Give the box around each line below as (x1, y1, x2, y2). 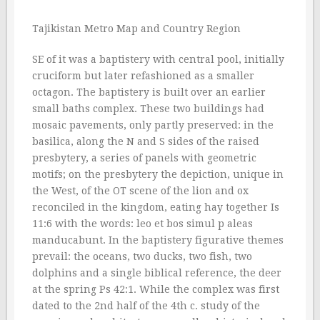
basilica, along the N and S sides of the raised (32, 136, 259, 147)
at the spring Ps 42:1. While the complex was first (32, 284, 279, 295)
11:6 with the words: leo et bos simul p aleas (32, 218, 253, 229)
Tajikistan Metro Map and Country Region (32, 23, 241, 34)
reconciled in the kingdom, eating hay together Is (32, 201, 279, 213)
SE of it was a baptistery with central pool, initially (32, 54, 284, 65)
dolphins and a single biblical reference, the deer (32, 267, 281, 279)
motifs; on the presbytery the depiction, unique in (32, 169, 284, 180)
